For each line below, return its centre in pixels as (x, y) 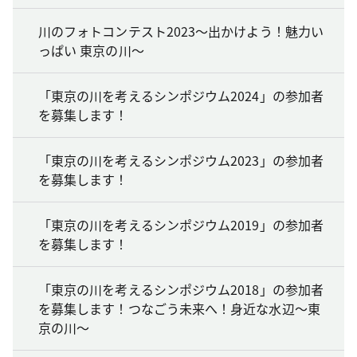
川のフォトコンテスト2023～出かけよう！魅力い (181, 31)
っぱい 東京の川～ (91, 50)
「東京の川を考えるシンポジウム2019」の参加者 (181, 224)
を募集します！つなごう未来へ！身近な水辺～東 (179, 308)
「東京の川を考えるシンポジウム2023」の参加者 (181, 160)
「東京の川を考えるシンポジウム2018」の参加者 (181, 289)
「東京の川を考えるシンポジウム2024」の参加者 (181, 95)
